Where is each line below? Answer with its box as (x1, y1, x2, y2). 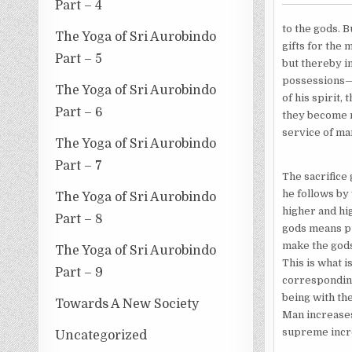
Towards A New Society (55, 296, 200, 311)
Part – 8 (55, 211, 104, 226)
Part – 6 (55, 104, 104, 119)
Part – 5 (55, 51, 103, 66)
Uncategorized (55, 328, 148, 343)
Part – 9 (55, 265, 104, 280)
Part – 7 (55, 158, 103, 173)
